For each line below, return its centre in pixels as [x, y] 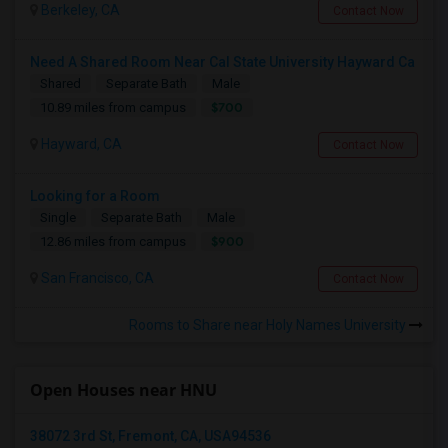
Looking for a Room [95, 196]
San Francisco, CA [96, 278]
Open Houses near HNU [123, 390]
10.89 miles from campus [113, 107]
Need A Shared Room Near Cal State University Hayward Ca [222, 62]
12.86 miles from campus [113, 241]
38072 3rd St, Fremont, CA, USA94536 [150, 436]
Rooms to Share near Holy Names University [269, 325]
